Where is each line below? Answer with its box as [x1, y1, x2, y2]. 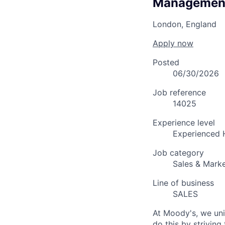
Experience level [153, 117, 215, 128]
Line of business [153, 177, 214, 188]
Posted [153, 57, 179, 67]
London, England [153, 19, 216, 29]
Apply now [153, 38, 193, 48]
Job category [153, 147, 204, 158]
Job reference [153, 87, 206, 97]
